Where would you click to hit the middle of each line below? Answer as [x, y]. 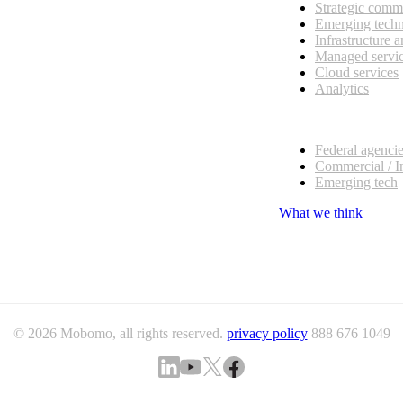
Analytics [342, 89]
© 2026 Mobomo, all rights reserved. [120, 334]
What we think [321, 213]
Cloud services [357, 73]
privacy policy [267, 334]
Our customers [320, 120]
